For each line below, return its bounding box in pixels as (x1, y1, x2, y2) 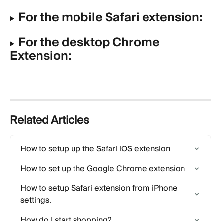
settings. (20, 193, 51, 208)
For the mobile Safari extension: (18, 7, 203, 28)
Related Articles (10, 111, 89, 130)
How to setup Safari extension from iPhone (20, 182, 180, 196)
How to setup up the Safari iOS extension (20, 142, 170, 156)
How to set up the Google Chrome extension (20, 162, 185, 176)
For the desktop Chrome (18, 33, 162, 53)
